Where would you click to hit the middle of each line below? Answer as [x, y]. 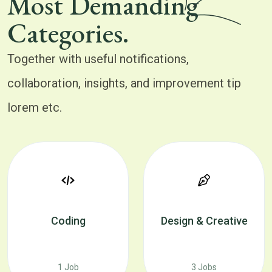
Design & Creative [204, 221]
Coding [68, 221]
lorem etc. [35, 107]
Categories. [68, 33]
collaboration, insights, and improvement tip [124, 83]
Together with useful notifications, [98, 59]
